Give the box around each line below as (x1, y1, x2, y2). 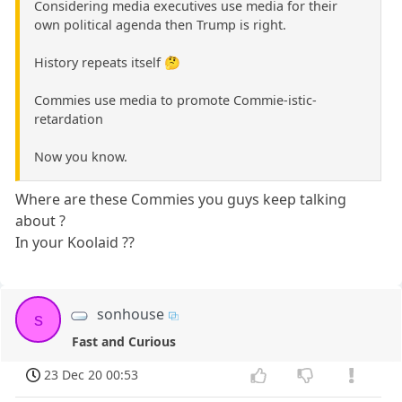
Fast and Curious (72, 332, 177, 350)
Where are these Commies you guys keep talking (15, 189, 347, 210)
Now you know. (34, 148, 127, 166)
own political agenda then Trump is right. (34, 16, 286, 34)
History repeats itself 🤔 (34, 54, 180, 72)
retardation (34, 110, 103, 128)
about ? (15, 211, 66, 232)
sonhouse (97, 304, 165, 325)
